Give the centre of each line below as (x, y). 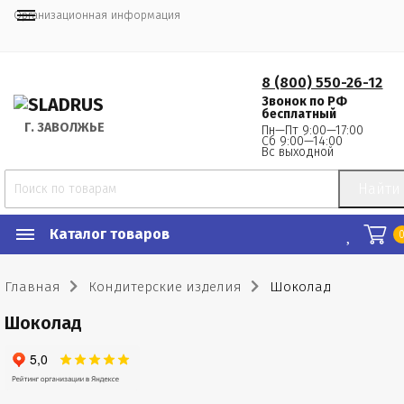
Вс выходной (298, 152)
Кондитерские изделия (165, 287)
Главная (32, 287)
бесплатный (299, 114)
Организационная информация (97, 15)
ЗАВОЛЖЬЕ (69, 128)
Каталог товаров (110, 234)
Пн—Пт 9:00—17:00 (313, 130)
